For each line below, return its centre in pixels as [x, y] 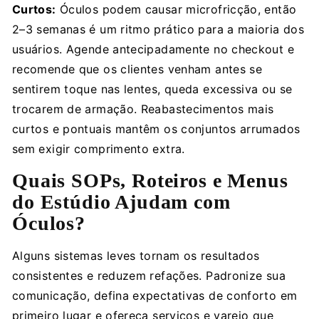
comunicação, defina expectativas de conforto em [155, 295]
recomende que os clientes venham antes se [137, 69]
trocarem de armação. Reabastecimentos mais [143, 109]
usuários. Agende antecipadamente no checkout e [153, 49]
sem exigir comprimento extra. [99, 148]
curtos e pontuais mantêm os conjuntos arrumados [156, 129]
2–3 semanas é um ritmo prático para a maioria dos [158, 29]
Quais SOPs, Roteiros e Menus [150, 180]
